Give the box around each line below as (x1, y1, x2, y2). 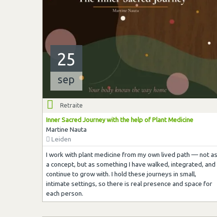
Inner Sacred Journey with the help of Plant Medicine (46, 116, 193, 123)
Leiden (49, 135, 71, 143)
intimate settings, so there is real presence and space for (46, 180, 212, 188)
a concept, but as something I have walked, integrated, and (46, 160, 216, 169)
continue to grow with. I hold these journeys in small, (46, 170, 196, 178)
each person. (46, 189, 83, 198)
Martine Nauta (46, 125, 87, 133)
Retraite (60, 102, 83, 108)
